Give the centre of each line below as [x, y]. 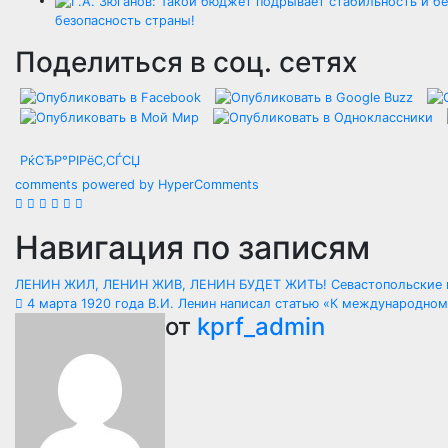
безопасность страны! [125, 21]
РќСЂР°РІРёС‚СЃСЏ [80, 161]
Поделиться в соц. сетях [186, 62]
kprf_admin [261, 327]
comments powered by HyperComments [137, 185]
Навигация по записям [192, 248]
